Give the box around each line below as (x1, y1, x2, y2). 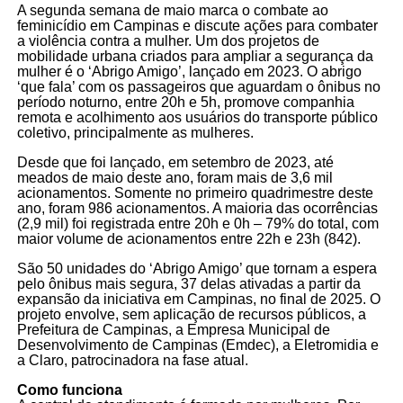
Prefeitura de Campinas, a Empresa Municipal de (16, 322, 330, 338)
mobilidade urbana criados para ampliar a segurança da (16, 49, 373, 65)
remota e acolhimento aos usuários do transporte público (16, 110, 378, 126)
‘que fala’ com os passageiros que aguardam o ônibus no (16, 79, 381, 95)
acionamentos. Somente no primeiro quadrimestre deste (16, 185, 373, 201)
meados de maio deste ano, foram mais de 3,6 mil (16, 170, 333, 186)
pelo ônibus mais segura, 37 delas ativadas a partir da (16, 276, 361, 292)
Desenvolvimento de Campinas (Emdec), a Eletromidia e (16, 337, 379, 354)
